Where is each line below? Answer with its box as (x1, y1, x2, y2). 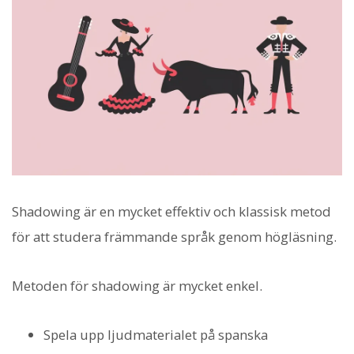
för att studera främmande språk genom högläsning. (12, 227, 337, 246)
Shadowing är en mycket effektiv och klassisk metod (12, 201, 331, 220)
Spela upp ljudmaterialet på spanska (43, 326, 268, 345)
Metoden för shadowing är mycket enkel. (12, 277, 262, 296)
